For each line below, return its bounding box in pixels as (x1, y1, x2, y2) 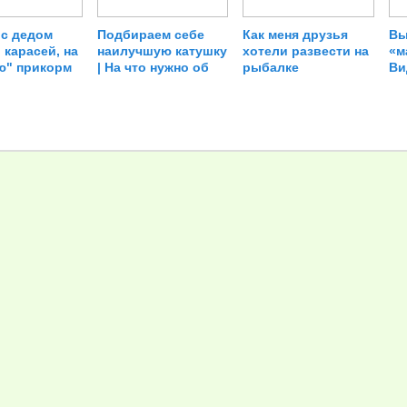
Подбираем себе (97, 27, 205, 43)
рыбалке (243, 60, 300, 75)
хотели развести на (243, 44, 370, 59)
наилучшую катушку (97, 44, 228, 59)
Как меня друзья (243, 27, 349, 43)
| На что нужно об (97, 60, 210, 75)
